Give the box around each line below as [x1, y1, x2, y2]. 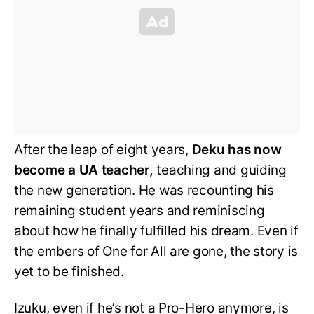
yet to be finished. [14, 263, 124, 280]
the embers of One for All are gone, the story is [14, 243, 299, 259]
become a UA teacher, [14, 161, 153, 178]
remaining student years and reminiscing [14, 202, 265, 219]
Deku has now [188, 141, 282, 158]
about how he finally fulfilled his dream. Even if [14, 222, 299, 239]
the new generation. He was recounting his [14, 182, 274, 198]
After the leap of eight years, [14, 141, 189, 158]
